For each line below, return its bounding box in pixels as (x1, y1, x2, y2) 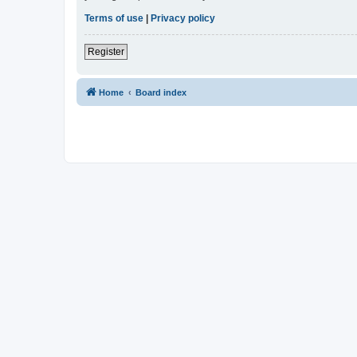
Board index (135, 88, 186, 98)
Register (88, 46, 124, 58)
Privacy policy (151, 13, 215, 25)
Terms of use (84, 13, 143, 25)
